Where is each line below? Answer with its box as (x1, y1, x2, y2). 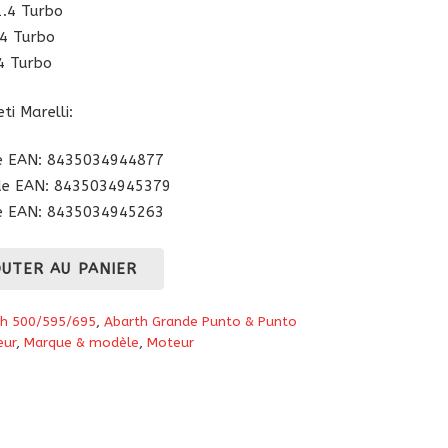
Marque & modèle (23, 335, 139, 352)
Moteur (146, 335, 194, 352)
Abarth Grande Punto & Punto (103, 314, 297, 331)
